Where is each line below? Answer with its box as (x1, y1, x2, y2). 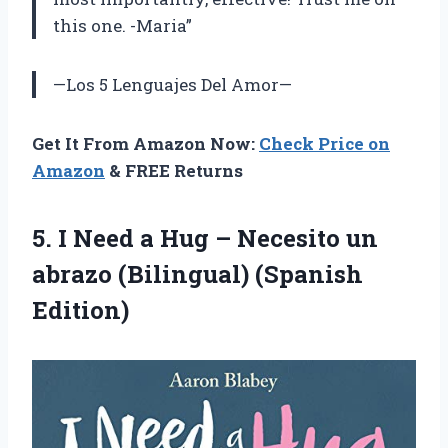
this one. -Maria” (53, 14, 192, 38)
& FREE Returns (105, 159, 243, 183)
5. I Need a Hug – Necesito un (32, 222, 378, 255)
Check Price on (259, 132, 390, 156)
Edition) (32, 294, 129, 327)
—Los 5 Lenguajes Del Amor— (53, 73, 292, 97)
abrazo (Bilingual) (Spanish (32, 258, 363, 291)
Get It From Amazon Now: (32, 132, 259, 156)
